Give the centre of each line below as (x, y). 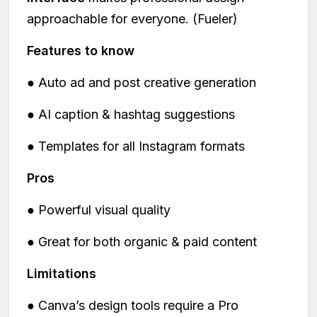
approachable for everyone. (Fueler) (132, 19)
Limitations (62, 274)
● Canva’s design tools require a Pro (133, 306)
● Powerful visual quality (99, 210)
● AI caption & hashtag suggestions (131, 115)
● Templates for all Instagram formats (136, 146)
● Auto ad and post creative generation (142, 83)
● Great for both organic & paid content (142, 242)
